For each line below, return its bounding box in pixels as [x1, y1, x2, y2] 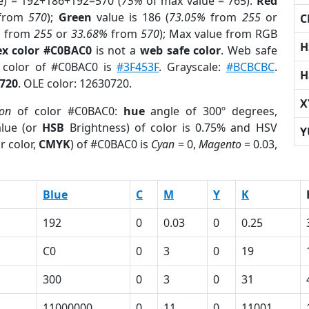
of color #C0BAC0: [11, 103, 123, 119]
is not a [92, 43, 140, 58]
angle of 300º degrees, [144, 103, 277, 119]
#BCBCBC [226, 59, 275, 74]
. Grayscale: [159, 59, 226, 74]
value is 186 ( [91, 10, 170, 25]
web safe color [139, 43, 221, 58]
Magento [198, 137, 241, 152]
